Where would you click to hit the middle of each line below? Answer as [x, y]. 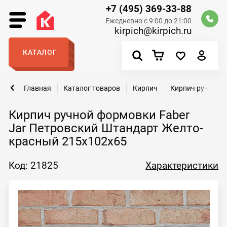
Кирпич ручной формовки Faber [99, 115]
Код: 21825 [33, 165]
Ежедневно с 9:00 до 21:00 [149, 21]
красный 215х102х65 [67, 141]
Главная [37, 88]
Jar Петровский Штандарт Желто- [106, 128]
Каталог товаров [92, 88]
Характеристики [182, 165]
